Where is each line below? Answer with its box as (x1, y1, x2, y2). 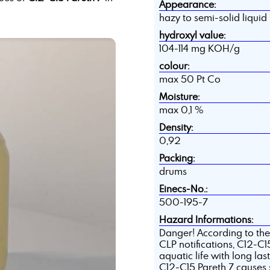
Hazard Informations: (159, 213, 253, 226)
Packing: (159, 152, 195, 165)
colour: (159, 60, 189, 72)
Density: (159, 121, 193, 134)
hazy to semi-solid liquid (159, 11, 267, 24)
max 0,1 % (159, 104, 204, 116)
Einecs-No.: (159, 183, 207, 195)
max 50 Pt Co (159, 73, 221, 86)
